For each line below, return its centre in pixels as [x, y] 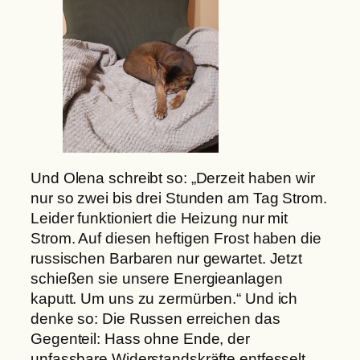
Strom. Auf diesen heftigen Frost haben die [176, 238]
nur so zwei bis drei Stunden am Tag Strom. [179, 198]
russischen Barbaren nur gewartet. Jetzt [167, 258]
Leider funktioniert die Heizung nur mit [160, 218]
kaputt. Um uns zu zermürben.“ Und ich [164, 298]
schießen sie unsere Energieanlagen [157, 278]
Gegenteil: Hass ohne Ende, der [140, 338]
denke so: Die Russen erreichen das [155, 318]
